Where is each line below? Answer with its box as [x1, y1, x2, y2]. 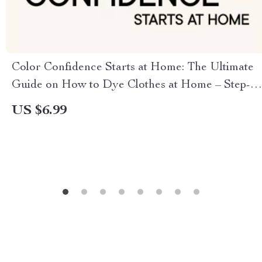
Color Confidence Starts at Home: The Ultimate [12, 62, 254, 74]
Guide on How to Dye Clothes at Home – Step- [12, 80, 250, 91]
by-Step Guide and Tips [12, 97, 129, 109]
